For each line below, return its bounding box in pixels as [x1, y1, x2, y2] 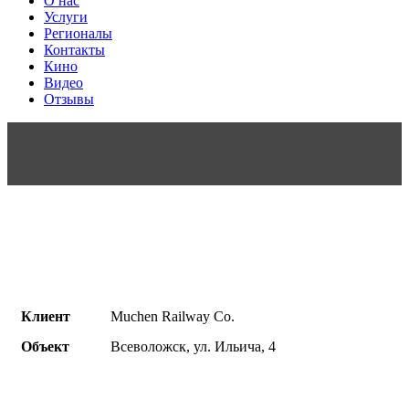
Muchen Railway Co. [110, 309, 235, 324]
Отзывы [44, 91, 94, 107]
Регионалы [44, 26, 112, 41]
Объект [21, 339, 69, 354]
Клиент [21, 309, 70, 324]
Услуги [44, 9, 88, 25]
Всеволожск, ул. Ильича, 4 [110, 339, 276, 354]
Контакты [44, 42, 105, 58]
